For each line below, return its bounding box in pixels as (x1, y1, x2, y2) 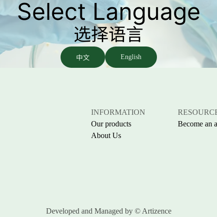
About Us (91, 131, 121, 139)
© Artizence (134, 207, 171, 215)
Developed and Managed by (46, 207, 135, 215)
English (120, 53, 141, 61)
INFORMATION (91, 108, 145, 116)
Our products (91, 120, 131, 128)
